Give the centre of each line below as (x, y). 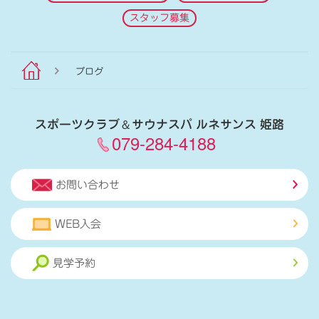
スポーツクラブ (77, 124)
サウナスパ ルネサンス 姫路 (208, 124)
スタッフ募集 (159, 18)
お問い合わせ (88, 185)
